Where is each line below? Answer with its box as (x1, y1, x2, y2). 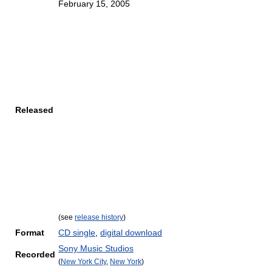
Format (15, 228, 44, 237)
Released (15, 105, 53, 115)
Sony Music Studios (58, 243, 134, 253)
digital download (100, 228, 162, 237)
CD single (58, 228, 95, 237)
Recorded (15, 250, 55, 259)
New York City (61, 257, 106, 265)
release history (75, 213, 123, 221)
